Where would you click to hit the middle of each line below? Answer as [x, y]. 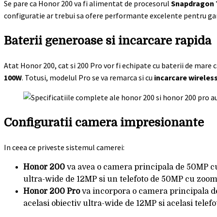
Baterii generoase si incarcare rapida [108, 40]
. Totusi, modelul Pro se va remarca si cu [88, 77]
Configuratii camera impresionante [104, 122]
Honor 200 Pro [52, 191]
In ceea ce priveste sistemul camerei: [64, 147]
